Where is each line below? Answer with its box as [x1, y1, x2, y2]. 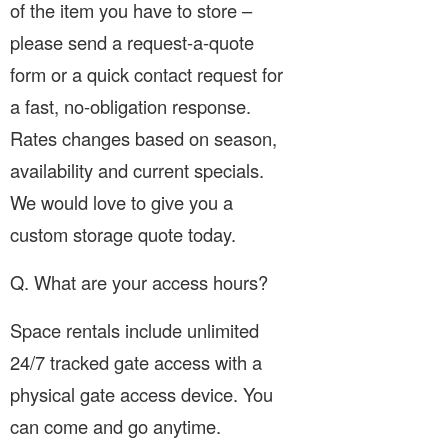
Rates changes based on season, [10, 124, 277, 151]
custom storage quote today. [10, 220, 236, 247]
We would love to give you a [10, 188, 233, 215]
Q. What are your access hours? [10, 268, 268, 295]
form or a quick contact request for [10, 60, 283, 87]
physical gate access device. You [10, 380, 273, 407]
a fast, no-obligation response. [10, 92, 251, 119]
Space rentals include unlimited [10, 316, 259, 343]
